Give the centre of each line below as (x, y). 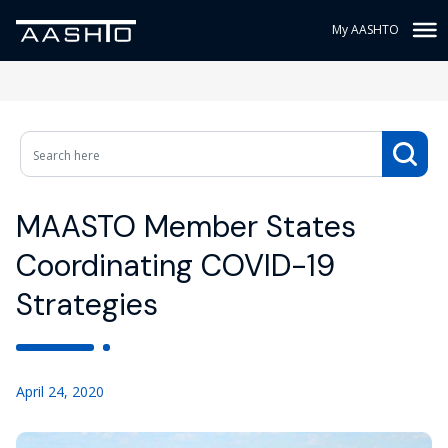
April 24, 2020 (60, 391)
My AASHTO (365, 29)
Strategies (87, 304)
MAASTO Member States (186, 226)
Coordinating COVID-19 (175, 265)
